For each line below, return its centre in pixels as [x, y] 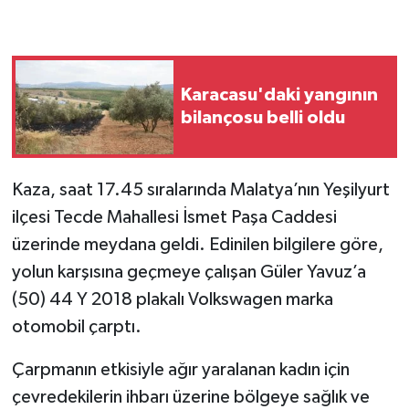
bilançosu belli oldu [263, 118]
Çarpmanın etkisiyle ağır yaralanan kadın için [180, 370]
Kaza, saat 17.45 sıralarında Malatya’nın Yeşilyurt [200, 190]
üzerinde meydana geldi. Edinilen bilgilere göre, [197, 245]
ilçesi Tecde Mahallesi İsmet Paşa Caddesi [174, 218]
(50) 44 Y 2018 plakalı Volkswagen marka [172, 300]
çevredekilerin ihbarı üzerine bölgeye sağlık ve [190, 398]
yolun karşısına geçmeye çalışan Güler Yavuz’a [189, 273]
